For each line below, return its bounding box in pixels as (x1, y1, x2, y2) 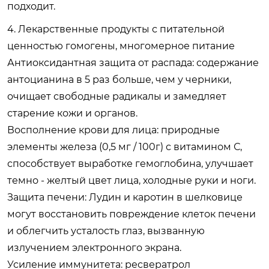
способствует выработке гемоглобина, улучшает (7, 157, 253, 169)
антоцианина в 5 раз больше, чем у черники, (7, 73, 231, 85)
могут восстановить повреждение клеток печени (7, 208, 256, 220)
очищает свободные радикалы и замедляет (7, 90, 226, 102)
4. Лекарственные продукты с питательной (7, 23, 225, 35)
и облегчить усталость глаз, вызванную (7, 225, 205, 237)
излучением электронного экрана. (7, 241, 181, 253)
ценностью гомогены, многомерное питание (7, 40, 235, 52)
